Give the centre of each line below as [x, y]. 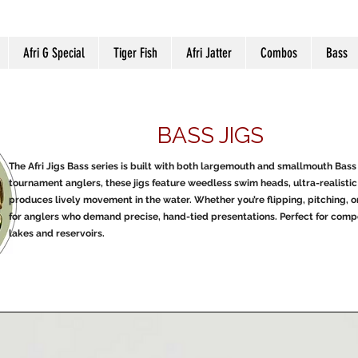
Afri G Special [54, 53]
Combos [278, 53]
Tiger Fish [135, 53]
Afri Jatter [209, 53]
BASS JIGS [211, 135]
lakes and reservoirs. [57, 233]
